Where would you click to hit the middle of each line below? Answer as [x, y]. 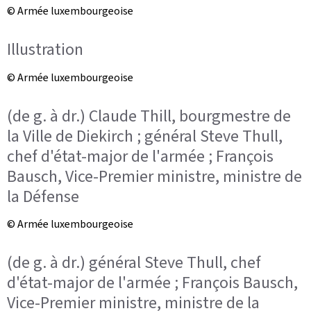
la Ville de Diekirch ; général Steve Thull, [145, 136]
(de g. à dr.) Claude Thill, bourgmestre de [149, 116]
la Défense [43, 196]
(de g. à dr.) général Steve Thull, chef [134, 262]
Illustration [45, 49]
